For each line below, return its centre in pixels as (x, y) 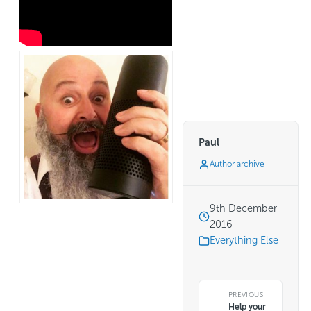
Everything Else (244, 241)
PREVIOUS (246, 295)
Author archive (237, 164)
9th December (244, 209)
